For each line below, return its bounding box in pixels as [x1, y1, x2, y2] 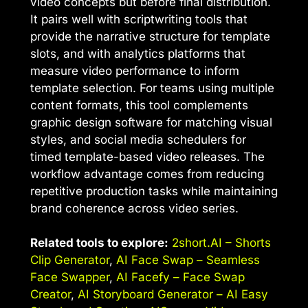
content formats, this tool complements [30, 98, 248, 112]
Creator [30, 287, 71, 302]
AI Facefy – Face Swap [116, 270, 245, 285]
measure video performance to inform [30, 63, 239, 78]
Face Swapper [30, 270, 109, 285]
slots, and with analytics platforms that [30, 46, 245, 60]
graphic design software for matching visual [30, 115, 272, 129]
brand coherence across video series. [30, 201, 239, 215]
